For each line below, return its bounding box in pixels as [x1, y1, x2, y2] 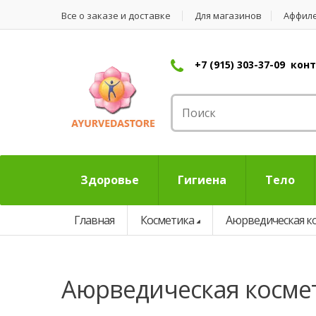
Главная [74, 212, 114, 228]
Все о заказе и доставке [61, 9, 171, 22]
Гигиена [178, 172, 226, 188]
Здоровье [80, 172, 139, 188]
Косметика [140, 212, 194, 228]
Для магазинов [195, 9, 262, 22]
